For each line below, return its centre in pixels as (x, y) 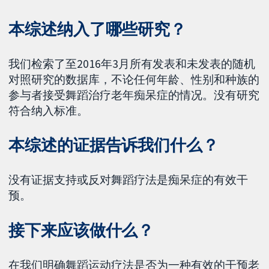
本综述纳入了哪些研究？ (97, 29)
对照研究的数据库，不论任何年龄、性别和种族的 (134, 79)
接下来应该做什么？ (81, 231)
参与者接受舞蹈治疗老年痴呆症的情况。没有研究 (134, 95)
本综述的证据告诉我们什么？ (113, 145)
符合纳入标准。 (49, 110)
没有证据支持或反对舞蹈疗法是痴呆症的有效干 (128, 180)
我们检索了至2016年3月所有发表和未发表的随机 (132, 63)
